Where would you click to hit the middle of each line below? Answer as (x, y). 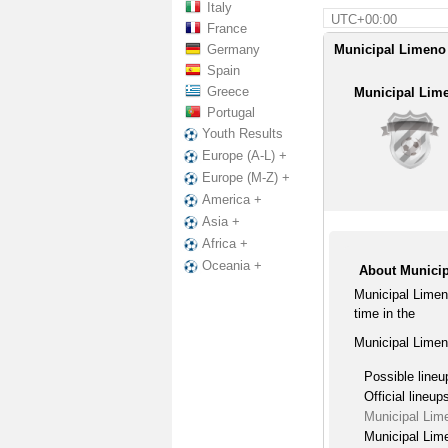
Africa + (225, 244)
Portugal (231, 112)
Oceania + (232, 266)
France (227, 28)
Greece (228, 91)
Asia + (221, 222)
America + (232, 200)
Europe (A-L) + (244, 156)
